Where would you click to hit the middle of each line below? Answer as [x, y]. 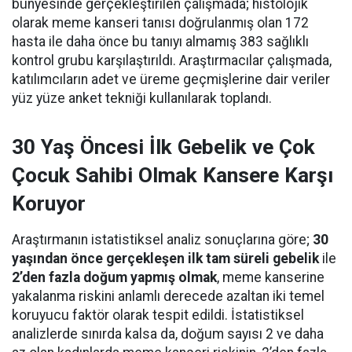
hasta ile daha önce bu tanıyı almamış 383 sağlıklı [160, 42]
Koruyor [49, 203]
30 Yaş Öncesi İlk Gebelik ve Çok [163, 147]
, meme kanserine [271, 277]
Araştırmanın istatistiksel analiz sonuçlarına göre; [162, 240]
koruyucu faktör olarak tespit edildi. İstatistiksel [158, 315]
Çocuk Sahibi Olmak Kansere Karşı [172, 175]
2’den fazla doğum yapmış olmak [114, 277]
